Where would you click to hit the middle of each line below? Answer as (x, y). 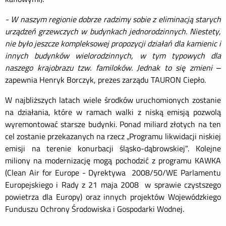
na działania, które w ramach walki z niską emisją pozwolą (113, 112)
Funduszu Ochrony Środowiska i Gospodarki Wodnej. (98, 209)
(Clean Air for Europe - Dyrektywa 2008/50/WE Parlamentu (113, 173)
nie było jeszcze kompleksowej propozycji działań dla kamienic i (113, 43)
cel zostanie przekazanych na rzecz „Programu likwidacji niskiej (113, 136)
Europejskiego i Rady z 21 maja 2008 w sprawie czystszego (113, 185)
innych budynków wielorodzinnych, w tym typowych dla (113, 55)
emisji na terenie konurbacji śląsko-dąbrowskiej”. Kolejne (113, 148)
